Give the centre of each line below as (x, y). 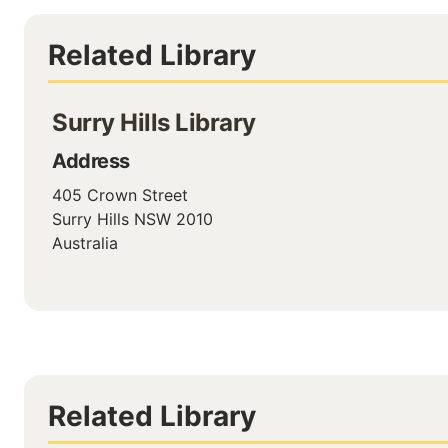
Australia (85, 243)
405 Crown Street (120, 195)
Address (91, 161)
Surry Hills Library (154, 122)
